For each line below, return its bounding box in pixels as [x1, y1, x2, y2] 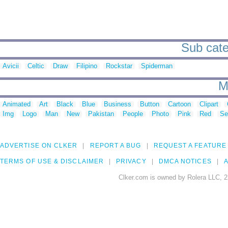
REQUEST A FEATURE [153, 142, 226, 150]
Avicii [3, 62, 19, 70]
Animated [3, 100, 31, 108]
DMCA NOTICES [158, 158, 212, 165]
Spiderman [141, 62, 173, 70]
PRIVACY [116, 158, 147, 165]
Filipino [76, 62, 97, 70]
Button [140, 100, 159, 108]
